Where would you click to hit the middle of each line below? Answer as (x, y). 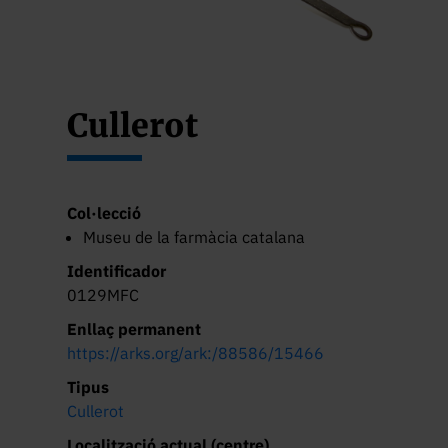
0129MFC (103, 294)
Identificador (117, 270)
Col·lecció (104, 212)
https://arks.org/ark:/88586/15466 (196, 352)
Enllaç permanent (134, 328)
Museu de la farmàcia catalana (194, 236)
